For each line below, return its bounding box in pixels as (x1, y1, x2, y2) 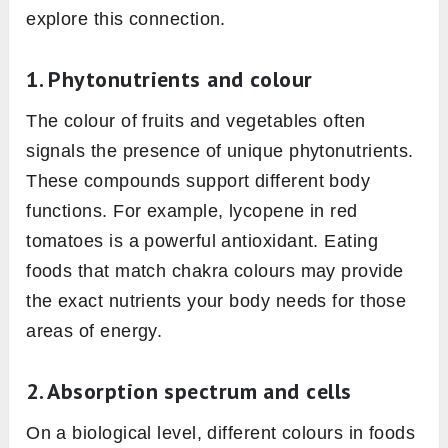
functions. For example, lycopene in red (26, 201, 358, 222)
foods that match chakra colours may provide (26, 261, 404, 282)
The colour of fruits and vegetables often (26, 111, 366, 132)
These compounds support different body (26, 171, 371, 192)
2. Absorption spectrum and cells (26, 377, 352, 406)
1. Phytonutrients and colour (26, 65, 313, 94)
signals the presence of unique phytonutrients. (26, 141, 414, 162)
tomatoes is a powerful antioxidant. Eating (26, 231, 379, 252)
